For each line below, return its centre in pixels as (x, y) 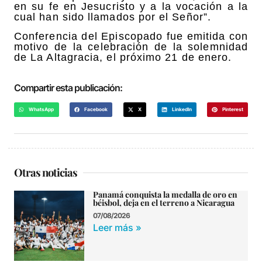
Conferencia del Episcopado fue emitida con (131, 36)
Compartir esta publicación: (68, 87)
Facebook (96, 110)
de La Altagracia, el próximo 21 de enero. (123, 57)
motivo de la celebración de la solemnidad (131, 46)
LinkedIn (182, 110)
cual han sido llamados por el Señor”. (113, 17)
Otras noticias (46, 173)
